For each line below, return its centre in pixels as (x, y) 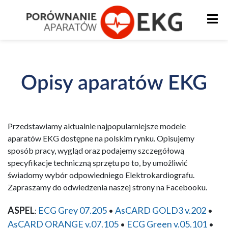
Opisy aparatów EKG (114, 83)
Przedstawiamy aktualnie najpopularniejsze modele (97, 126)
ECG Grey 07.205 (73, 210)
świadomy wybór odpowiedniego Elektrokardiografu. (101, 175)
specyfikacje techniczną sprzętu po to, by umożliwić (97, 163)
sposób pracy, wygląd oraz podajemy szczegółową (96, 150)
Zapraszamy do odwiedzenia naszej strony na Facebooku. (107, 187)
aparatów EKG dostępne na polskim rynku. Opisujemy (101, 138)
